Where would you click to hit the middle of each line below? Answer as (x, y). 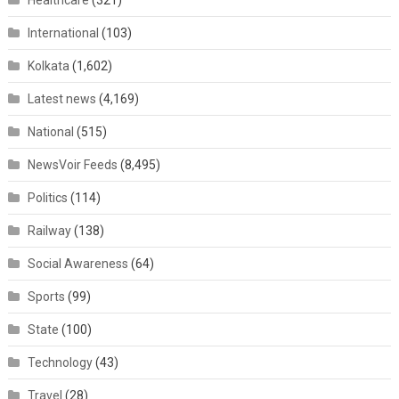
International (63, 33)
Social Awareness (77, 264)
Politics (47, 198)
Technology (60, 362)
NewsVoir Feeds (72, 165)
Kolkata (48, 66)
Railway (49, 231)
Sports (46, 297)
